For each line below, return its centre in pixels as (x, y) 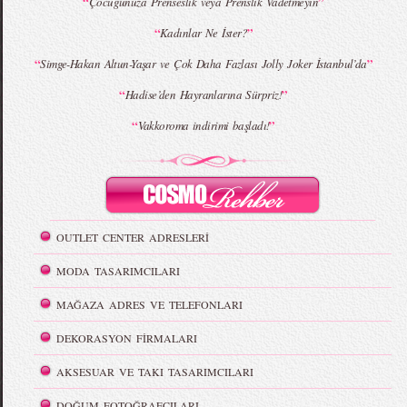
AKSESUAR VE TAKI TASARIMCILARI (155, 372)
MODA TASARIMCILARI (119, 271)
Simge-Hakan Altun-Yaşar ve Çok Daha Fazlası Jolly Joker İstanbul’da (203, 64)
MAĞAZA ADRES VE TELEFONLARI (150, 305)
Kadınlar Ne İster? (203, 33)
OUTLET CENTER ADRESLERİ (133, 238)
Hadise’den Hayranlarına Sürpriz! (203, 95)
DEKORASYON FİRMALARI (127, 338)
